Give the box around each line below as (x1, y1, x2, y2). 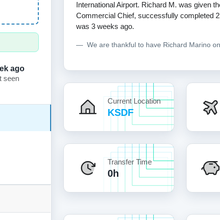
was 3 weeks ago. (76, 22, 134, 30)
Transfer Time (107, 157, 152, 166)
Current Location (107, 96, 161, 105)
